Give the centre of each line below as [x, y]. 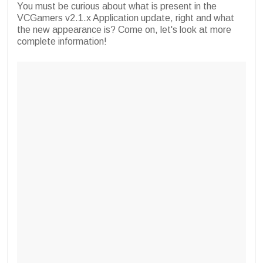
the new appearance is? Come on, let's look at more [124, 30]
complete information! [62, 42]
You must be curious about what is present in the [117, 6]
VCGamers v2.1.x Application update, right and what [126, 18]
